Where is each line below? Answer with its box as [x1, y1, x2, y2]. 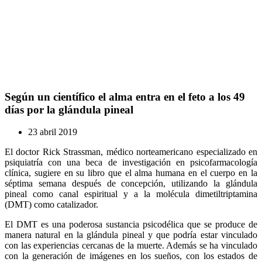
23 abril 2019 [28, 127, 77, 137]
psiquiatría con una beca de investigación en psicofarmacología [5, 157, 257, 168]
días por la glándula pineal [5, 103, 133, 116]
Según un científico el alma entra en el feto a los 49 [5, 90, 245, 103]
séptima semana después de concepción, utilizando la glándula [5, 178, 257, 189]
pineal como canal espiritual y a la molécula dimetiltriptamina [5, 189, 257, 199]
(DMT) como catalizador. [5, 199, 98, 210]
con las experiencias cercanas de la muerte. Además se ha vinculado [5, 240, 257, 251]
